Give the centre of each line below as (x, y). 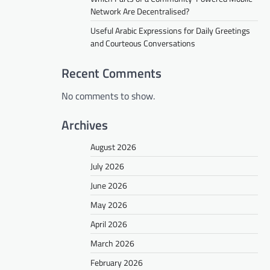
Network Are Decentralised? (140, 11)
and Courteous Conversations (143, 43)
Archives (85, 124)
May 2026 (109, 204)
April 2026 (109, 224)
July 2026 (107, 166)
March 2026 (112, 243)
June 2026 (109, 185)
